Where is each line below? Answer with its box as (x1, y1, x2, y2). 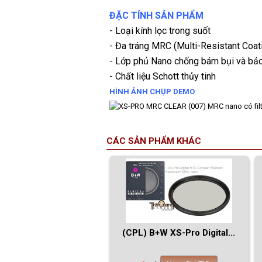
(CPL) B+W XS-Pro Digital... (122, 227, 236, 239)
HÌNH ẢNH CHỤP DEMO (109, 87, 195, 96)
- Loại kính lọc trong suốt (109, 25, 211, 37)
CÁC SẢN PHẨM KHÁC (106, 136, 201, 147)
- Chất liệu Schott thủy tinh (109, 71, 216, 82)
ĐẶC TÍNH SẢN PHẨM (109, 10, 204, 22)
